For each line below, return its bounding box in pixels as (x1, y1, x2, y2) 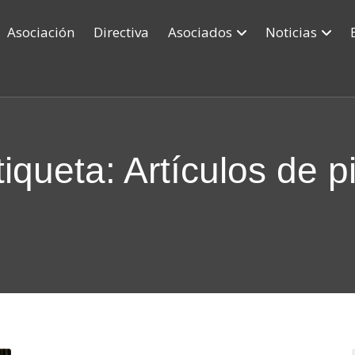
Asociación (6, 23, 74, 41)
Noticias (265, 23, 317, 41)
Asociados (167, 23, 232, 41)
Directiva (93, 23, 149, 41)
